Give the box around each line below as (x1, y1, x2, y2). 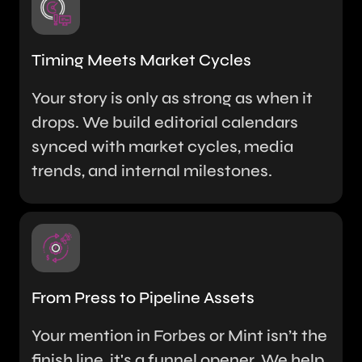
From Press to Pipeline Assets (32, 288, 255, 309)
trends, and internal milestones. (32, 161, 272, 182)
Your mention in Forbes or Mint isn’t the (32, 326, 327, 347)
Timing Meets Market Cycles (32, 50, 251, 71)
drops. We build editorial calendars (32, 112, 298, 133)
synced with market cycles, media (32, 137, 293, 158)
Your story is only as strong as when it (32, 88, 313, 109)
